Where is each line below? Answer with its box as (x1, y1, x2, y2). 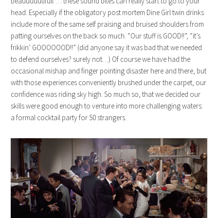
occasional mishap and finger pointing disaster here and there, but (11, 66, 207, 76)
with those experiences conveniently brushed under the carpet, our (11, 78, 207, 88)
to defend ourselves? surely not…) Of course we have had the (11, 54, 191, 64)
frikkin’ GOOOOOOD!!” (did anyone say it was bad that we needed (11, 43, 202, 53)
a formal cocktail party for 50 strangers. (11, 113, 127, 123)
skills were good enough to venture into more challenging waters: (11, 101, 203, 111)
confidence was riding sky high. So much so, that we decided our (11, 90, 201, 99)
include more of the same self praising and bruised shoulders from (11, 19, 204, 29)
